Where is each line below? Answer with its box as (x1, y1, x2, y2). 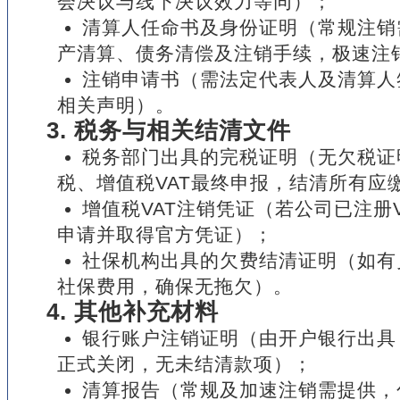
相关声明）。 (57, 95, 175, 115)
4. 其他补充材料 (46, 299, 219, 324)
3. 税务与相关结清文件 (46, 118, 291, 143)
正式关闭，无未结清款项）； (57, 354, 312, 374)
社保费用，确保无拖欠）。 (57, 276, 293, 296)
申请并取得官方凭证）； (57, 224, 273, 245)
